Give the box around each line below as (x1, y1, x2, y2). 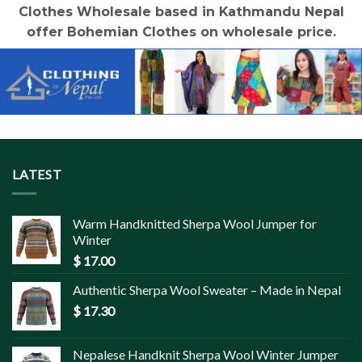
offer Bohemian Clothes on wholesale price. (26, 23, 336, 40)
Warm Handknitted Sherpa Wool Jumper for (73, 216, 317, 232)
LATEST (12, 166, 62, 182)
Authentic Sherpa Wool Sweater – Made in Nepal (73, 282, 341, 298)
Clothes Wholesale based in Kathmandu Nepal (18, 3, 344, 19)
